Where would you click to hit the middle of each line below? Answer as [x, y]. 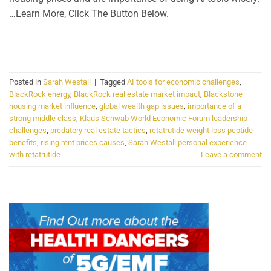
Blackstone [223, 94]
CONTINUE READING [132, 41]
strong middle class [43, 119]
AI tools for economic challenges [183, 82]
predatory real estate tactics [98, 131]
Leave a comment [231, 155]
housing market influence [52, 106]
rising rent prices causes [83, 143]
